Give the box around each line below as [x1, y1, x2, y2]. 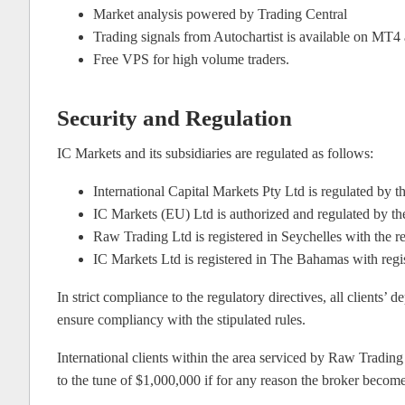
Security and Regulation [57, 106, 292, 131]
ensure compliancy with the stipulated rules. [57, 312, 306, 328]
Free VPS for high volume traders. [93, 52, 289, 68]
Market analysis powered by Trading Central [93, 6, 347, 23]
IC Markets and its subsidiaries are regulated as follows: [57, 146, 373, 162]
